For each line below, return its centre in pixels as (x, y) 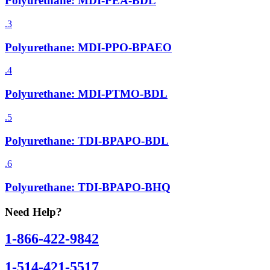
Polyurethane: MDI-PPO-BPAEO (88, 47)
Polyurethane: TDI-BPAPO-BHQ (88, 187)
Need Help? (33, 212)
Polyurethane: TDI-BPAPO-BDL (87, 140)
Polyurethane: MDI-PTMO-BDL (86, 94)
